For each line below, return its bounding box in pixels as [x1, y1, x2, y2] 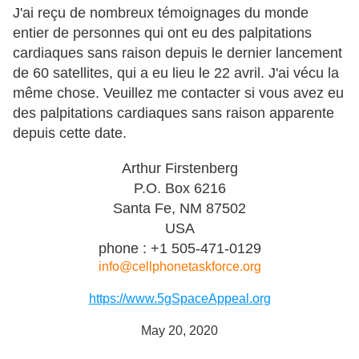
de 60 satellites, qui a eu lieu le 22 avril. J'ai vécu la [13, 65, 339, 82]
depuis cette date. [13, 125, 127, 142]
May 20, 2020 [141, 324, 218, 338]
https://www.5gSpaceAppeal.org [88, 292, 271, 306]
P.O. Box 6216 [133, 180, 226, 197]
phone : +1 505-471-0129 [98, 240, 261, 257]
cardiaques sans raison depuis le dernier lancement [13, 45, 342, 62]
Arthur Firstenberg [121, 160, 238, 177]
